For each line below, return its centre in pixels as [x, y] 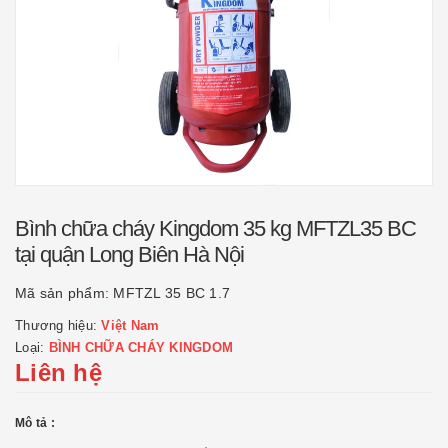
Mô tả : [35, 423]
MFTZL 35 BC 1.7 [171, 293]
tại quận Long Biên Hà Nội [129, 254]
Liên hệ [58, 372]
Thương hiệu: [58, 325]
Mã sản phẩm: [64, 293]
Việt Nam [130, 325]
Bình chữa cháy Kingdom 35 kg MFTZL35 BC [215, 228]
